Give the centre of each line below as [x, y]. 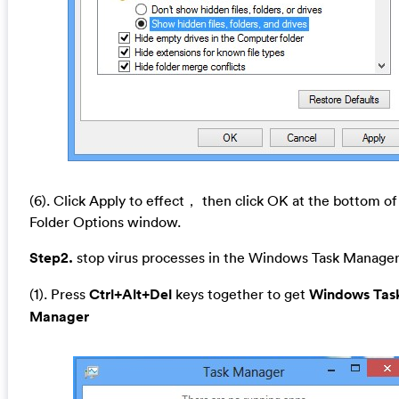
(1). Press [57, 294]
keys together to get [238, 294]
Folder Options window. [105, 222]
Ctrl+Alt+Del [128, 295]
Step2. [53, 258]
